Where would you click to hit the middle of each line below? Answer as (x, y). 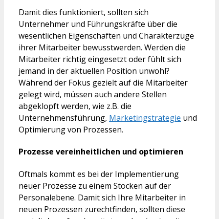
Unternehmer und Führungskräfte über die (98, 24)
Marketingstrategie (145, 118)
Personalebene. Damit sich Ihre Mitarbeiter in (102, 197)
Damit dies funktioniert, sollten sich (84, 12)
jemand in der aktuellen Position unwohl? (94, 71)
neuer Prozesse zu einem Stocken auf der (95, 186)
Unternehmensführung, (64, 118)
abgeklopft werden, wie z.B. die (75, 106)
